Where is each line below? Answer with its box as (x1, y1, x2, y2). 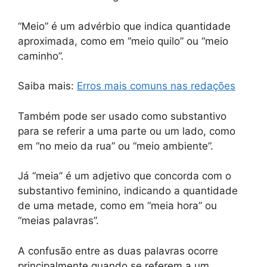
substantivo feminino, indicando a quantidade (18, 185, 238, 197)
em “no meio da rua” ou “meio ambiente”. (18, 139, 213, 152)
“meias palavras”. (18, 215, 99, 226)
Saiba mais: (18, 80, 77, 92)
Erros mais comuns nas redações (77, 80, 235, 92)
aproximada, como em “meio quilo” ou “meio (18, 35, 228, 47)
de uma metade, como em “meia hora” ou (18, 200, 217, 212)
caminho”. (18, 49, 64, 62)
